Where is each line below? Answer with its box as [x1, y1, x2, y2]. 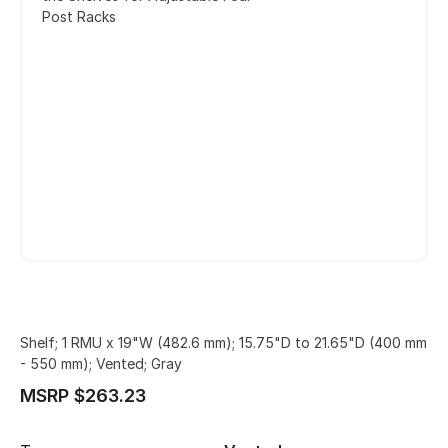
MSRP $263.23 [20, 385, 146, 406]
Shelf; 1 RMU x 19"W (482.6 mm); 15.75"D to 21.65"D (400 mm [20, 334, 427, 351]
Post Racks [42, 7, 116, 25]
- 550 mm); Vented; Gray [20, 355, 182, 372]
